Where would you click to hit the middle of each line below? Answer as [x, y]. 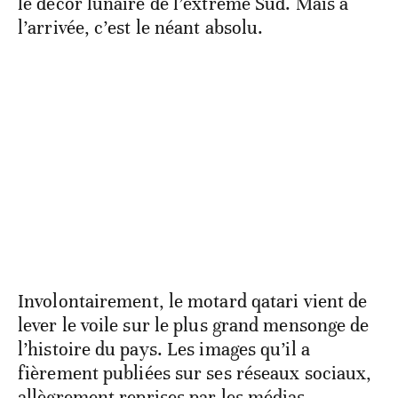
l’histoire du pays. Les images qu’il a [164, 350]
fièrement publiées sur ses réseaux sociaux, [195, 374]
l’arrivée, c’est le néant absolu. [141, 28]
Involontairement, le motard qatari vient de [193, 302]
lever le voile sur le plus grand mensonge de [194, 326]
